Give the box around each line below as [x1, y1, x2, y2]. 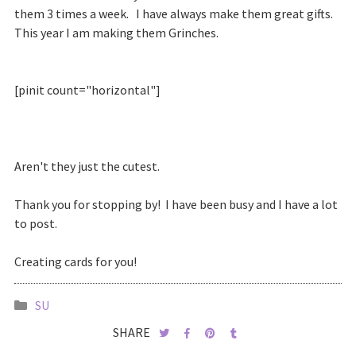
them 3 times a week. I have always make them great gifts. [14, 6, 338, 22]
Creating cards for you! [14, 253, 137, 270]
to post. [14, 215, 57, 232]
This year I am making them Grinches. [14, 25, 219, 41]
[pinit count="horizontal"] [14, 82, 161, 99]
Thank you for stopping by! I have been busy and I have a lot [14, 196, 338, 213]
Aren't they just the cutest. [14, 158, 160, 175]
